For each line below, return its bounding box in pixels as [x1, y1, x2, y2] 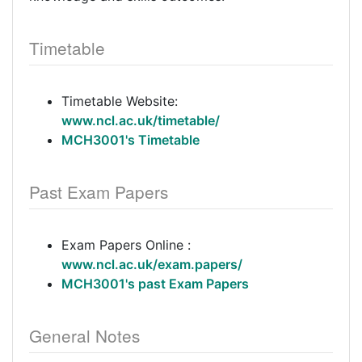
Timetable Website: [61, 93, 178, 109]
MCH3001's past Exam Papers [61, 276, 249, 292]
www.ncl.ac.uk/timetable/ [61, 112, 220, 128]
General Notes [29, 323, 140, 347]
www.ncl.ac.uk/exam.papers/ [61, 256, 242, 272]
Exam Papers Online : [61, 237, 191, 253]
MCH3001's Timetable [61, 132, 200, 148]
